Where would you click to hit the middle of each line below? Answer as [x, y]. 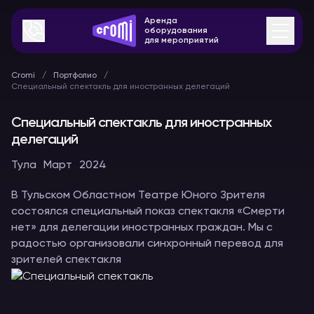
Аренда [161, 21]
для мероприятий [182, 41]
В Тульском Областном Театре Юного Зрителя [139, 196]
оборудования [176, 31]
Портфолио [75, 76]
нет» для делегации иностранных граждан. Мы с [142, 228]
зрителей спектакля [66, 260]
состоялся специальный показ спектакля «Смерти [148, 212]
